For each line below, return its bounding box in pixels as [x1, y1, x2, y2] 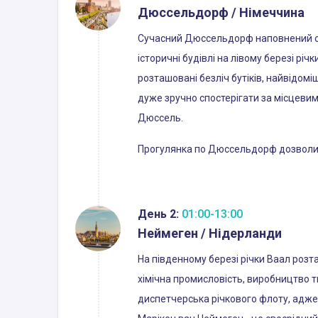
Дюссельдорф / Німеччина [138, 4, 305, 20]
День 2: [138, 207, 179, 221]
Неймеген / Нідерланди [138, 225, 282, 241]
